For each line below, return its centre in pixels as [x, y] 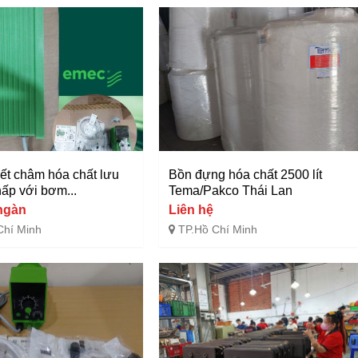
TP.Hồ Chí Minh [217, 229]
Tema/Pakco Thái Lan [230, 190]
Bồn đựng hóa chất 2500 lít [245, 174]
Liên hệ [191, 209]
